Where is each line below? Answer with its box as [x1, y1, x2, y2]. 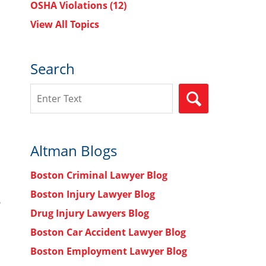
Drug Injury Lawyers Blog [30, 207, 149, 220]
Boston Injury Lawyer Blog [30, 188, 155, 201]
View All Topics [30, 18, 99, 31]
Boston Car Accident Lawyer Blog [30, 226, 186, 239]
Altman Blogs [30, 141, 117, 160]
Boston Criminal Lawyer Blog [30, 169, 167, 182]
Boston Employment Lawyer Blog [30, 245, 187, 258]
